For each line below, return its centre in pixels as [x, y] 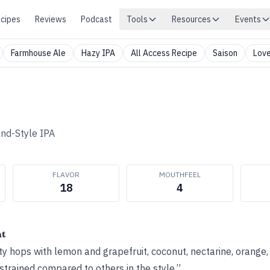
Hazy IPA [98, 53]
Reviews [51, 19]
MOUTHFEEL [180, 174]
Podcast [96, 19]
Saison [225, 53]
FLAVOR [66, 174]
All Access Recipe [164, 53]
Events [248, 19]
